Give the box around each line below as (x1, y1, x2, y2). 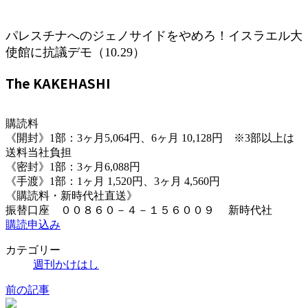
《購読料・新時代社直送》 (5, 190, 137, 202)
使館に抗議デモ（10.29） (5, 45, 145, 59)
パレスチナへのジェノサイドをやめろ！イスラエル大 (5, 28, 302, 43)
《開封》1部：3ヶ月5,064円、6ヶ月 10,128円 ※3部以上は (5, 132, 294, 144)
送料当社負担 (5, 146, 71, 159)
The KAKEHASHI (5, 73, 111, 92)
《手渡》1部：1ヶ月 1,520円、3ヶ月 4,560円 (5, 175, 220, 188)
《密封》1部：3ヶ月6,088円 (5, 161, 140, 173)
